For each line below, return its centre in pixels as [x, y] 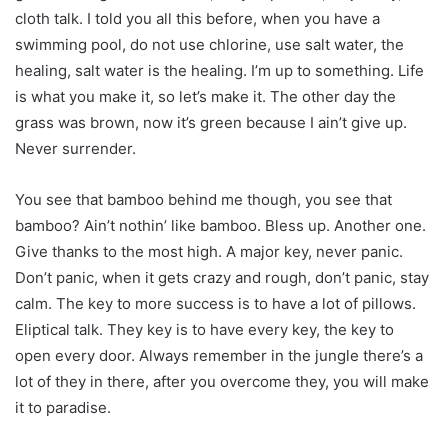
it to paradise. [63, 408]
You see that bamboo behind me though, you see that [203, 200]
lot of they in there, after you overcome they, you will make [222, 382]
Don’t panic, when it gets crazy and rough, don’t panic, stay [222, 278]
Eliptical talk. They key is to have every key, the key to [204, 330]
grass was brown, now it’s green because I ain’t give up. [211, 123]
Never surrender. [75, 149]
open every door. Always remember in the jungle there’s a [219, 356]
